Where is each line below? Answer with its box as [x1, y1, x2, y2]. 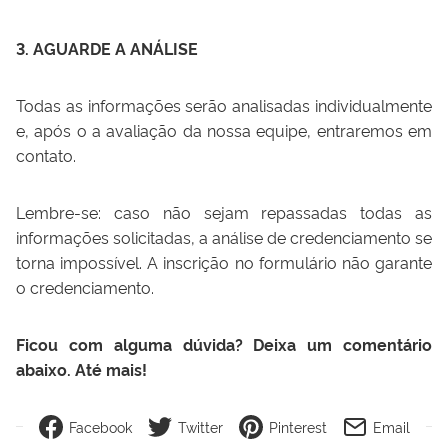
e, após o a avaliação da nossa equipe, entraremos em [16, 118, 432, 141]
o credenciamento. [16, 275, 154, 298]
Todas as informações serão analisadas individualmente [16, 93, 432, 116]
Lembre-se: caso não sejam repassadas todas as [16, 200, 432, 223]
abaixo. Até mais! [16, 357, 147, 380]
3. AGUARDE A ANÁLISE [16, 36, 198, 59]
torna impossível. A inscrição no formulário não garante [16, 250, 432, 273]
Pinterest [268, 416, 327, 436]
